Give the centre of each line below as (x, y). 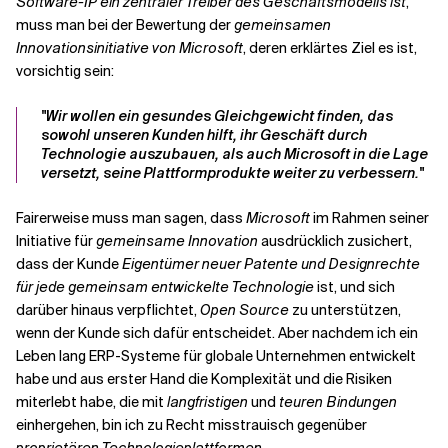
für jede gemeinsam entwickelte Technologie (165, 287)
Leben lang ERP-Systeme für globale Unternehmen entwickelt (216, 356)
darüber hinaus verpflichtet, (108, 310)
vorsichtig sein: (65, 71)
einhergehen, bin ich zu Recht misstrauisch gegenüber (191, 425)
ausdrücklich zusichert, (335, 241)
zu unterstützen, (345, 310)
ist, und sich (354, 287)
